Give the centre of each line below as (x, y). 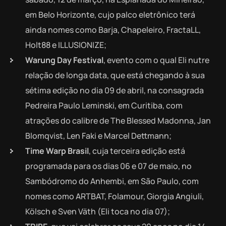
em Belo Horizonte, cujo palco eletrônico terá (110, 15)
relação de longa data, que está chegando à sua (115, 75)
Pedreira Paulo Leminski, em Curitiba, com (104, 106)
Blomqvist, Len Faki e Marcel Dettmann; (98, 136)
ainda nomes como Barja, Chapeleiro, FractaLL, (113, 30)
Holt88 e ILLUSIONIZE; (66, 45)
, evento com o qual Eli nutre (156, 60)
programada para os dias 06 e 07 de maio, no (108, 166)
